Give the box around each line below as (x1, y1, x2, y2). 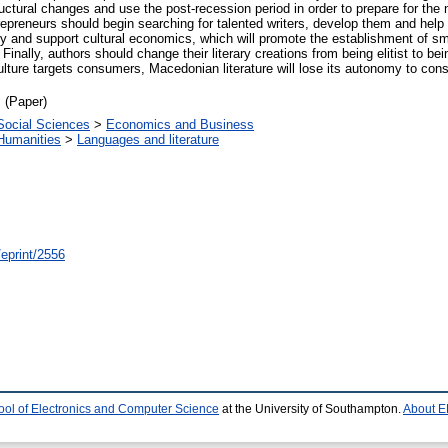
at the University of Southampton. (219, 402, 403, 415)
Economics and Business (106, 116, 254, 132)
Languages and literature (77, 131, 219, 147)
